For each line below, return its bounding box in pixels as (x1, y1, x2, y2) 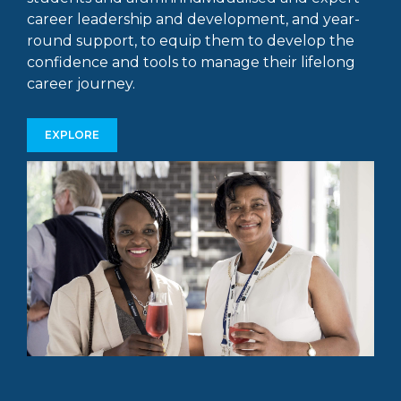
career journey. (27, 74, 135, 92)
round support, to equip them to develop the (27, 31, 354, 49)
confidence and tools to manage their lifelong (27, 53, 355, 71)
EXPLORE (45, 127, 99, 141)
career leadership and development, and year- (27, 10, 360, 28)
